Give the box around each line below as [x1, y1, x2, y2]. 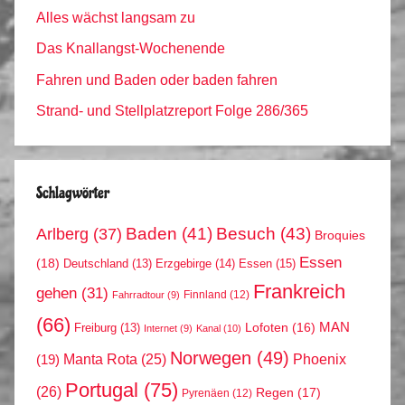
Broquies [315, 228, 365, 242]
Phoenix [293, 351, 346, 367]
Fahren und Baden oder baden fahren [36, 71, 278, 88]
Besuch [216, 224, 276, 243]
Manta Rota [63, 352, 137, 367]
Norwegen [170, 348, 251, 368]
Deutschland [63, 258, 128, 270]
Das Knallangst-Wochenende [36, 41, 225, 57]
